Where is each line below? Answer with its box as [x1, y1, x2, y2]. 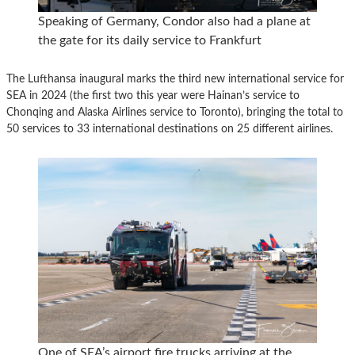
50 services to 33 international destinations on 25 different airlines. [6, 122, 333, 135]
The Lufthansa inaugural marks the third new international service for [6, 72, 344, 85]
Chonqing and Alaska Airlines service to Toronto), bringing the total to [6, 105, 343, 118]
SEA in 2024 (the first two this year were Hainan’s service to [6, 89, 300, 101]
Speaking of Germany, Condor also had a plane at [38, 14, 311, 28]
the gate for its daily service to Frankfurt [38, 33, 261, 47]
